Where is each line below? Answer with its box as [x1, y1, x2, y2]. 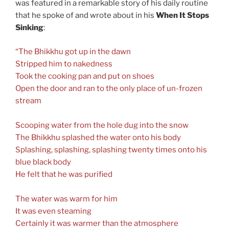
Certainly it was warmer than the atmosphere [15, 218, 178, 228]
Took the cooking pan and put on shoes [15, 71, 154, 81]
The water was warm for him [15, 194, 118, 203]
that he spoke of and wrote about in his [15, 11, 156, 20]
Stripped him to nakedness [15, 59, 112, 68]
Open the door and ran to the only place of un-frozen [15, 83, 202, 93]
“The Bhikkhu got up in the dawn [15, 47, 131, 56]
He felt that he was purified [15, 169, 112, 179]
